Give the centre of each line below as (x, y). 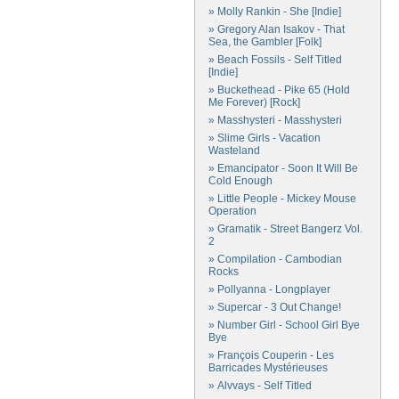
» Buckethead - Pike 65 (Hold (279, 90)
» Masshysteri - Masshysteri (275, 120)
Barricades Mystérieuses (268, 368)
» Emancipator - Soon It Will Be (283, 168)
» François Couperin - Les (271, 355)
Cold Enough (240, 181)
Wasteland (234, 151)
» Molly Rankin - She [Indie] (275, 12)
